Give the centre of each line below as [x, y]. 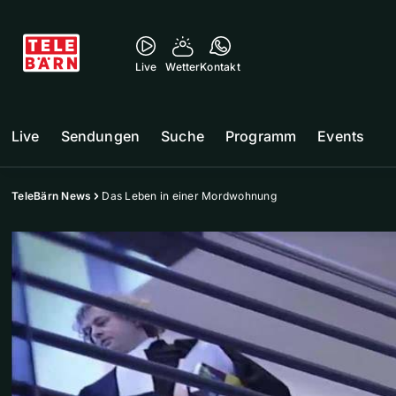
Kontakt [220, 67]
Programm [261, 136]
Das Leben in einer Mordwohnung [189, 196]
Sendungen [100, 136]
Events [341, 136]
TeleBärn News [52, 196]
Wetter [183, 67]
